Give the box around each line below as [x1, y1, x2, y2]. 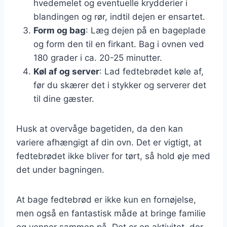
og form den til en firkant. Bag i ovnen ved [33, 39, 204, 49]
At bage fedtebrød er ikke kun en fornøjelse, [16, 194, 196, 205]
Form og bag [33, 25, 86, 35]
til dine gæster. [33, 93, 94, 104]
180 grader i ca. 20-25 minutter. [33, 52, 162, 63]
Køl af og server [33, 66, 99, 77]
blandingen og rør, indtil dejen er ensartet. [33, 11, 205, 22]
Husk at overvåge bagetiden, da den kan [16, 123, 183, 134]
